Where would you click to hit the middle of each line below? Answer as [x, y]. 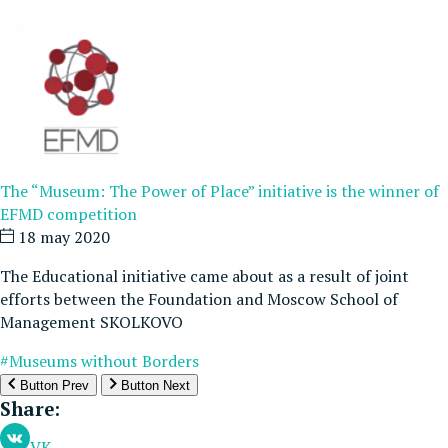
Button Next [153, 386]
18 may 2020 [62, 237]
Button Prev [52, 386]
